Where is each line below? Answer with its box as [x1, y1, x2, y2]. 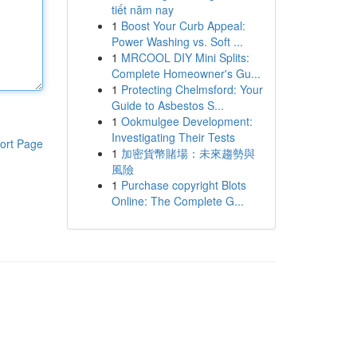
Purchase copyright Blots [120, 177, 246, 193]
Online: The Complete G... [111, 193, 244, 209]
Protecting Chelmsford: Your [120, 81, 263, 97]
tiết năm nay [111, 2, 174, 18]
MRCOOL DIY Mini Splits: [120, 49, 249, 65]
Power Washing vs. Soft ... [111, 33, 243, 49]
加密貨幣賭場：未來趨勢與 [120, 145, 255, 161]
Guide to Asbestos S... [111, 97, 224, 113]
